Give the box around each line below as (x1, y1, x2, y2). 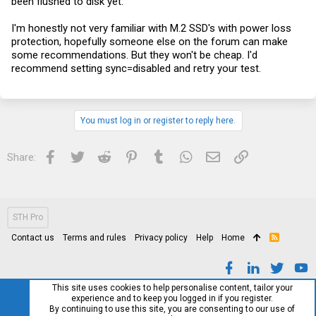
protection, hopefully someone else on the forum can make (11, 35, 288, 48)
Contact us (11, 232, 54, 243)
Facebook (56, 149, 103, 162)
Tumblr (165, 149, 197, 162)
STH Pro (13, 212, 43, 222)
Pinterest (138, 149, 180, 162)
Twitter (84, 149, 117, 162)
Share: (7, 150, 36, 164)
